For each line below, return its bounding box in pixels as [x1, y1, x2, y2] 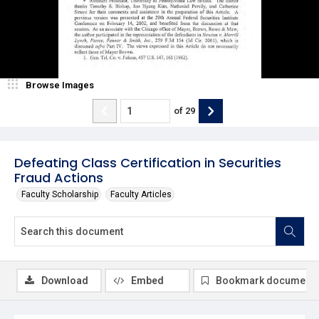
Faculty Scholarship [21, 189, 98, 199]
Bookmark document [216, 274, 314, 286]
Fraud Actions [14, 168, 103, 187]
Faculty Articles [110, 189, 172, 199]
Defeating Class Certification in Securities [14, 153, 281, 172]
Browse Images [26, 79, 94, 90]
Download [41, 274, 88, 286]
